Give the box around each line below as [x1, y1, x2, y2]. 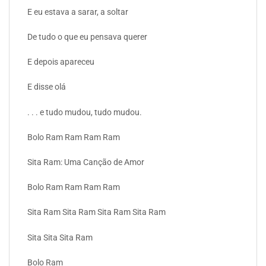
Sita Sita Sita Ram [27, 232, 93, 242]
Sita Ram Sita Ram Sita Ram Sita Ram [27, 207, 166, 217]
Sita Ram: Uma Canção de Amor [27, 157, 144, 167]
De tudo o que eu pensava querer [27, 32, 147, 42]
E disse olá [27, 82, 66, 92]
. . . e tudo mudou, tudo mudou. [27, 107, 142, 117]
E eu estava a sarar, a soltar [27, 7, 128, 17]
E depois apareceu [27, 57, 94, 67]
